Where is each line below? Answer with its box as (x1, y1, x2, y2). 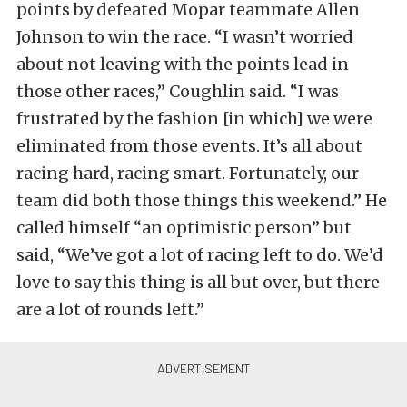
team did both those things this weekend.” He (16, 189, 387, 211)
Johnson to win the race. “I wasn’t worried (16, 25, 353, 47)
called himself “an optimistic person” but (16, 216, 352, 238)
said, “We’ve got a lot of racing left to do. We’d (16, 243, 383, 265)
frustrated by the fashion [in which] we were (16, 107, 372, 129)
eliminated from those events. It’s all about (16, 134, 362, 156)
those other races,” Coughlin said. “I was (16, 80, 339, 102)
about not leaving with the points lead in (16, 53, 349, 74)
